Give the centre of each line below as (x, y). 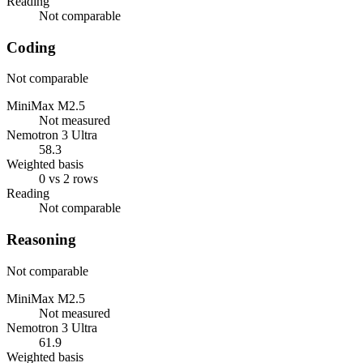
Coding (31, 47)
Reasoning (41, 240)
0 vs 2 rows (68, 179)
